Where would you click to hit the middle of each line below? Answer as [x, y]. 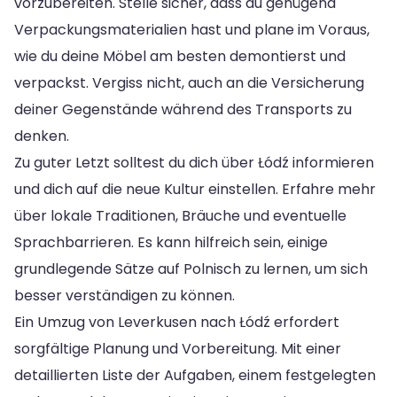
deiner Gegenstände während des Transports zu [183, 109]
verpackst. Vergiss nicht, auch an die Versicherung [189, 82]
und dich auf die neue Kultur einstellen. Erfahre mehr [195, 189]
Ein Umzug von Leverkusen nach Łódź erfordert [177, 322]
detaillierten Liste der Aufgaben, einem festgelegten [195, 375]
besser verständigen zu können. [125, 295]
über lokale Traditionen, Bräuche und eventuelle [180, 215]
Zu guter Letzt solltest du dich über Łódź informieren [194, 162]
